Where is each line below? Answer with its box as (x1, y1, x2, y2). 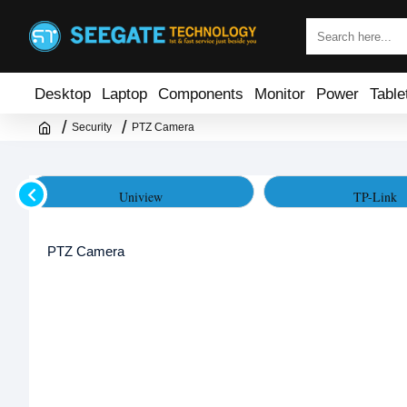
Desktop (35, 84, 91, 102)
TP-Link (352, 188, 397, 205)
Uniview (118, 188, 163, 205)
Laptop (102, 84, 147, 102)
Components (158, 84, 243, 102)
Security (72, 121, 112, 134)
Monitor (254, 84, 305, 102)
